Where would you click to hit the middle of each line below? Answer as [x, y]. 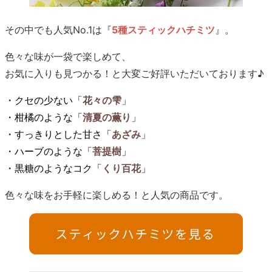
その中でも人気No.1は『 [58, 29]
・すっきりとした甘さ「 [58, 134]
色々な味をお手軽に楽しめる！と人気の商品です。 [117, 195]
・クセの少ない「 [44, 100]
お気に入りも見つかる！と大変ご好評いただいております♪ [134, 73]
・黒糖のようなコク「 [53, 168]
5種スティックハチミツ [163, 29]
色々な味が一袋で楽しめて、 [68, 56]
